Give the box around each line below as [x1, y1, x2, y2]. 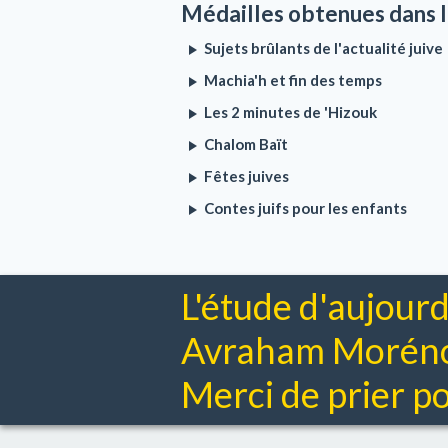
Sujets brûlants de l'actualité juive [204, 39, 443, 57]
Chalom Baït [204, 135, 288, 153]
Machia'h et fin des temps [204, 71, 382, 89]
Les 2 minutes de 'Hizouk [204, 103, 377, 121]
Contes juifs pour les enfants [204, 199, 407, 217]
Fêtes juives [204, 167, 289, 185]
